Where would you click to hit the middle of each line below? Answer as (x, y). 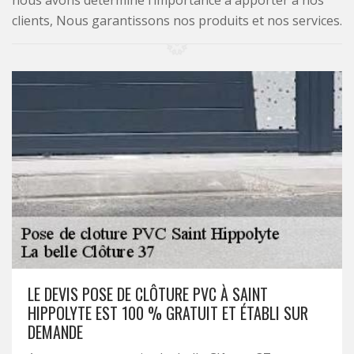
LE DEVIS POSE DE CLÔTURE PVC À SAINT (148, 294)
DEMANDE (55, 332)
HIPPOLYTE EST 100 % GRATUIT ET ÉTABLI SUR (168, 313)
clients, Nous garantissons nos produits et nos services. (177, 21)
